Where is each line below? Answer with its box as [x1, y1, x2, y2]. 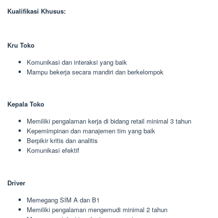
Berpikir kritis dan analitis [27, 136, 98, 145]
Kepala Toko [7, 99, 44, 109]
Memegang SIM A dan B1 [27, 195, 100, 204]
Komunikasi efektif [27, 145, 79, 155]
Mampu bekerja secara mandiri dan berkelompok [27, 67, 163, 76]
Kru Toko [7, 40, 35, 50]
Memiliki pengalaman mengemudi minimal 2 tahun [27, 204, 167, 214]
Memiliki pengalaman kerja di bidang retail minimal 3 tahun [27, 116, 191, 126]
